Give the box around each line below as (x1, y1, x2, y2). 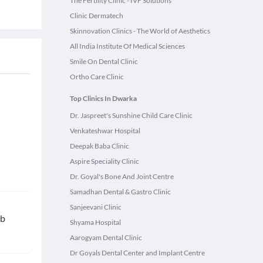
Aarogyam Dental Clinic (70, 233, 142, 242)
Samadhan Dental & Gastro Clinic (70, 187, 171, 196)
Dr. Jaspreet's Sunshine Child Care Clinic (70, 111, 193, 120)
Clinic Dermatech (70, 11, 123, 20)
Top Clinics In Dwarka (70, 94, 137, 103)
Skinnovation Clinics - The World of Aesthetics (70, 26, 210, 35)
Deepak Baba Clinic (70, 141, 129, 150)
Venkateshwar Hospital (70, 126, 140, 135)
